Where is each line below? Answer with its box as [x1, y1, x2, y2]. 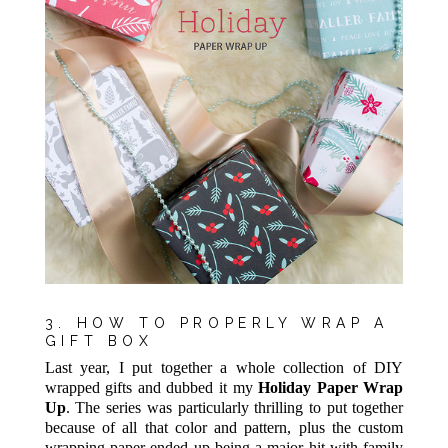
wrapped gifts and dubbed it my [44, 379, 259, 397]
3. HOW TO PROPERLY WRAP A [44, 314, 389, 331]
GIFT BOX [44, 332, 154, 349]
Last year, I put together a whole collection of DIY [44, 359, 404, 377]
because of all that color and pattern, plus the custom [44, 419, 404, 437]
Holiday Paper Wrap [258, 379, 404, 397]
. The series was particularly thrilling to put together [65, 399, 404, 417]
